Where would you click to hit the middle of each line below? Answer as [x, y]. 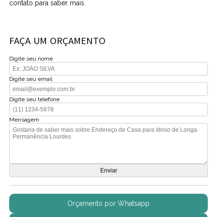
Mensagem [24, 120]
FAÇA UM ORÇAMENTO [58, 41]
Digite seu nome [31, 59]
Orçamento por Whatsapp [108, 204]
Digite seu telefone [35, 100]
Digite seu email [31, 79]
